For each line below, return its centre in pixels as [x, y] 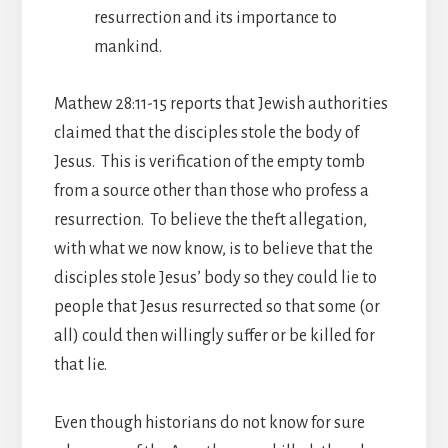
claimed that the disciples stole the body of [206, 132]
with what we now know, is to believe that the [213, 248]
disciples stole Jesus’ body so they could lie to [215, 277]
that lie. [80, 364]
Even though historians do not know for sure [209, 422]
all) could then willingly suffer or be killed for [214, 335]
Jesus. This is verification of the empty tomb [209, 161]
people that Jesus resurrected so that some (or [216, 306]
